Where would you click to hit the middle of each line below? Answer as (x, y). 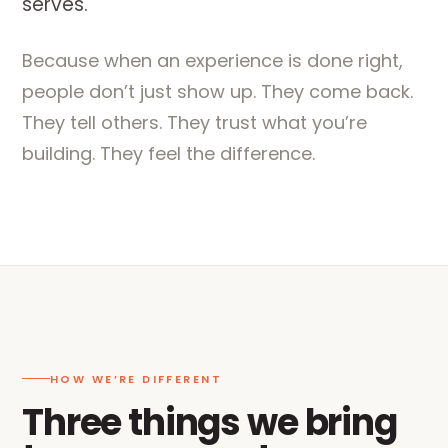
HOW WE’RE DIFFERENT (136, 378)
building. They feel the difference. (168, 153)
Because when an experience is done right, (212, 60)
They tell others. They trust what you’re (194, 122)
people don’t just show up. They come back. (217, 91)
